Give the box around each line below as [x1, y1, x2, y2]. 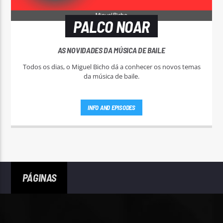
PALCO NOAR [73, 16, 150, 36]
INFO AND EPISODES [88, 103, 135, 111]
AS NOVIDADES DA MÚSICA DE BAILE [58, 45, 165, 55]
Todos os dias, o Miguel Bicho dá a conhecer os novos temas [22, 62, 201, 72]
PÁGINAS [22, 171, 56, 184]
